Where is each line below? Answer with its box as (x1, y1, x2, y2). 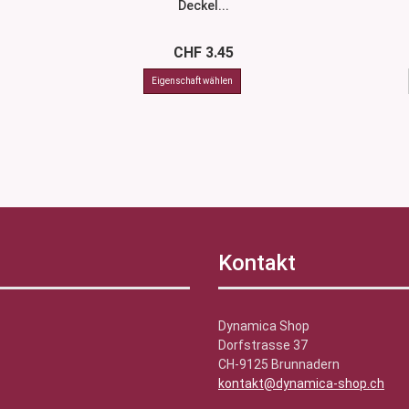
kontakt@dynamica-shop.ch (218, 376, 384, 391)
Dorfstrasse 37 (218, 338, 308, 352)
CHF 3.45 (173, 44, 235, 61)
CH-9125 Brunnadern (218, 357, 342, 372)
